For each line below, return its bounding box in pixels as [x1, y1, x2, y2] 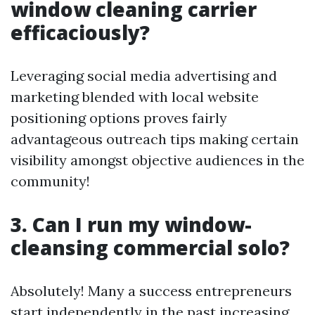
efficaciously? [11, 19, 150, 46]
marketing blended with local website [11, 88, 259, 105]
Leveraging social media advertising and [11, 67, 277, 84]
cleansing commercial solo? [11, 234, 290, 261]
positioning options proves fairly [11, 109, 227, 127]
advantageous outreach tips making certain [11, 130, 299, 148]
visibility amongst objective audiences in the [11, 151, 304, 169]
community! [11, 172, 90, 190]
